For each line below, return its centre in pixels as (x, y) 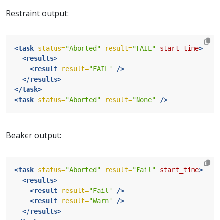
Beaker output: (34, 135)
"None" (144, 99)
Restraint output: (37, 13)
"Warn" (101, 201)
